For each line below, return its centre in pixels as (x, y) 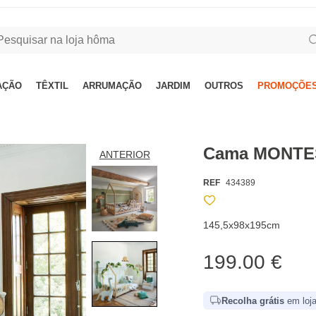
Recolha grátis (253, 300)
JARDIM (173, 86)
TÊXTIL (52, 86)
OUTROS (224, 86)
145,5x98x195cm (242, 225)
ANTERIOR (124, 154)
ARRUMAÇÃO (112, 86)
